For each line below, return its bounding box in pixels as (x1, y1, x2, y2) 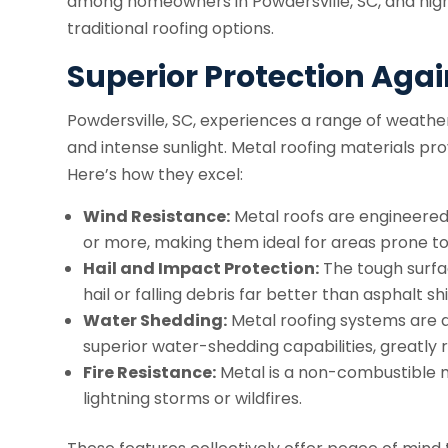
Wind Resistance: (83, 205, 231, 229)
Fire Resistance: (83, 361, 217, 385)
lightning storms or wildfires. (83, 387, 303, 411)
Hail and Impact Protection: (83, 257, 320, 281)
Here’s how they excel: (67, 163, 244, 187)
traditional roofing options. (67, 17, 275, 41)
